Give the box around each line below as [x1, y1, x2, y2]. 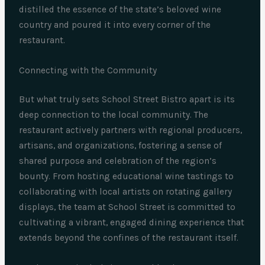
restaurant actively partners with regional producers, [19, 125, 243, 136]
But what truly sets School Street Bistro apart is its [19, 94, 235, 105]
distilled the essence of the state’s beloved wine [19, 4, 222, 15]
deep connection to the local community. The [19, 109, 209, 121]
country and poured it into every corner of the [19, 20, 211, 31]
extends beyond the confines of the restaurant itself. [19, 232, 239, 244]
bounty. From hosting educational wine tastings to [19, 171, 234, 182]
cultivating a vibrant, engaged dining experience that [19, 217, 245, 228]
